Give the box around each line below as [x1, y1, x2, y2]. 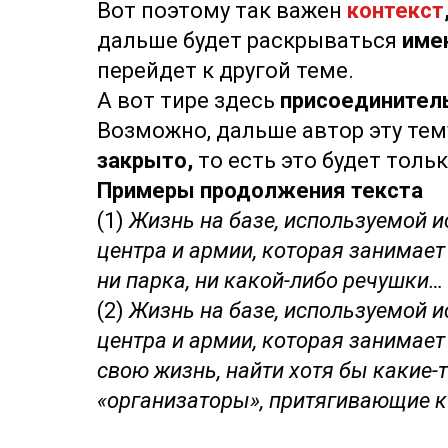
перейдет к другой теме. [97, 58, 354, 83]
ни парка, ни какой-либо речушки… [97, 268, 443, 293]
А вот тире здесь [97, 88, 280, 113]
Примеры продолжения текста [97, 178, 423, 203]
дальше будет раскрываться [97, 28, 397, 53]
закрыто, [97, 148, 193, 173]
